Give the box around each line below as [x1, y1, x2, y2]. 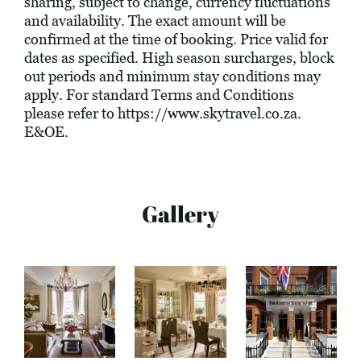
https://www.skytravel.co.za [118, 105, 297, 122]
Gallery [142, 198, 219, 230]
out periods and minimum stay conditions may [24, 68, 321, 85]
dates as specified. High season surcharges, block [24, 49, 334, 67]
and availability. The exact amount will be [24, 12, 286, 30]
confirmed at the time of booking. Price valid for [24, 31, 328, 48]
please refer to [24, 105, 118, 122]
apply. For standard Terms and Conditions [24, 86, 294, 104]
